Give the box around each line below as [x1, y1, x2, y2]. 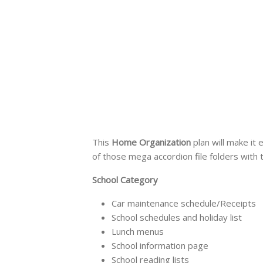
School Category [92, 173, 158, 186]
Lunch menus [112, 225, 164, 237]
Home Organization [112, 136, 191, 148]
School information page [112, 239, 208, 251]
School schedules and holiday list [112, 211, 242, 223]
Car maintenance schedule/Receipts [112, 197, 256, 209]
